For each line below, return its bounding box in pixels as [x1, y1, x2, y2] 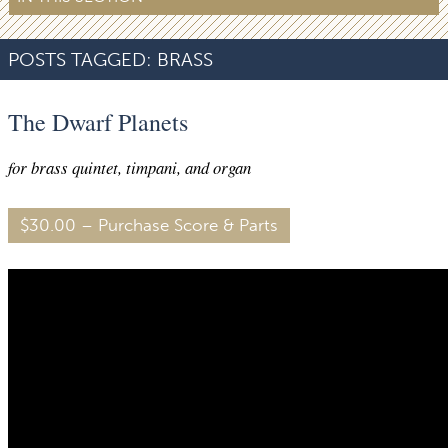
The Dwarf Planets [8, 106, 188, 139]
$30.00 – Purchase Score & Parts [20, 215, 278, 236]
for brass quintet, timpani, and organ [8, 156, 251, 180]
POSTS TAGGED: [8, 47, 152, 71]
